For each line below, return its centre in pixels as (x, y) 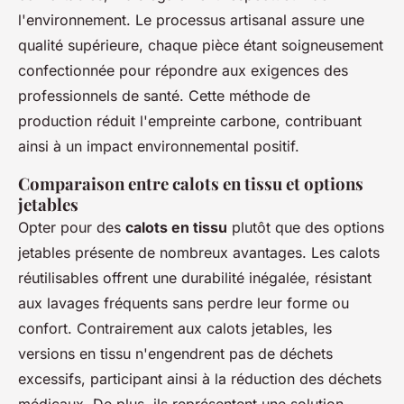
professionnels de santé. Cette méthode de (164, 95)
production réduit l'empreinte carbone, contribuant (190, 120)
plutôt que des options (306, 227)
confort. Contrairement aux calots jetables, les (175, 328)
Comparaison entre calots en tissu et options (191, 183)
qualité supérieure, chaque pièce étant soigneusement (201, 45)
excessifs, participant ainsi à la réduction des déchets (200, 378)
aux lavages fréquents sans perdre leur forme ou (184, 303)
